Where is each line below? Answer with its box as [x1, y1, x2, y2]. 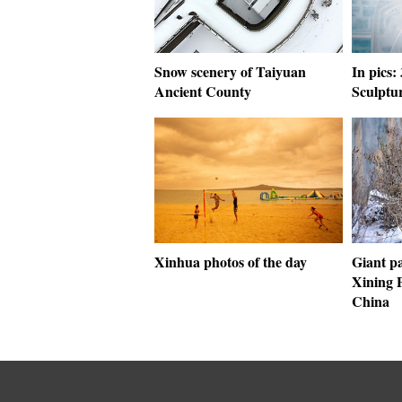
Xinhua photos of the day [154, 251, 307, 272]
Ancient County [154, 81, 251, 101]
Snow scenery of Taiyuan [154, 61, 306, 82]
